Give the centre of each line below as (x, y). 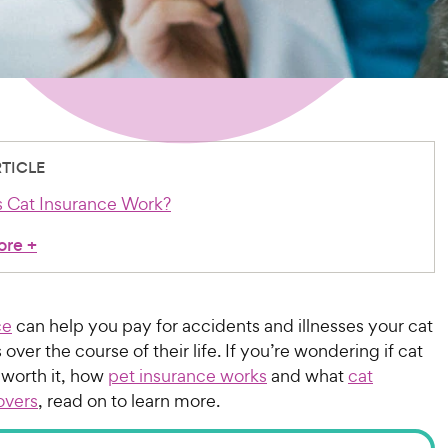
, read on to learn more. (129, 400)
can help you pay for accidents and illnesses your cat (222, 325)
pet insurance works (187, 375)
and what (307, 375)
